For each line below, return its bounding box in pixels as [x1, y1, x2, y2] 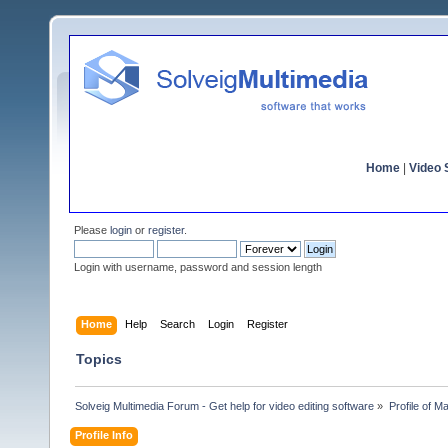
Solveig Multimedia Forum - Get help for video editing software [75, 399, 375, 412]
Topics [76, 350, 122, 367]
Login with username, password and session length [74, 261, 322, 273]
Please [74, 224, 110, 236]
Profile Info [75, 428, 134, 441]
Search [160, 317, 196, 330]
